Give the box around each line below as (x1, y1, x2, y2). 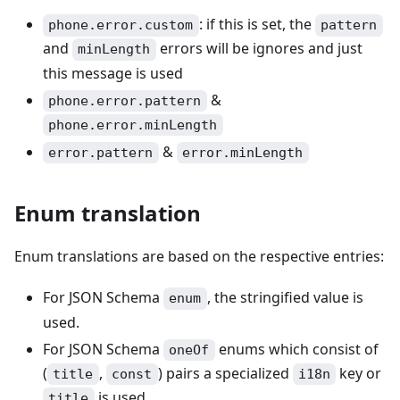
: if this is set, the (198, 14, 315, 35)
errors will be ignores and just (155, 38, 362, 59)
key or (336, 362, 382, 383)
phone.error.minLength (48, 117, 218, 134)
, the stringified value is (206, 287, 363, 308)
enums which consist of (214, 338, 379, 359)
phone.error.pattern (48, 92, 202, 109)
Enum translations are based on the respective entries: (14, 246, 384, 267)
